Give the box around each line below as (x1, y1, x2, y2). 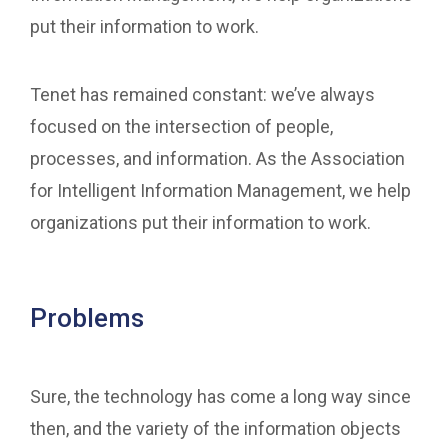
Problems (30, 303, 144, 334)
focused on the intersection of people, (30, 116, 333, 138)
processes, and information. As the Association (30, 148, 405, 170)
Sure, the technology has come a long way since (30, 386, 411, 408)
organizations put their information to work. (30, 212, 371, 234)
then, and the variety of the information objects (30, 418, 401, 440)
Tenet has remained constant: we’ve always (30, 84, 375, 106)
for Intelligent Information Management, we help (30, 180, 411, 202)
